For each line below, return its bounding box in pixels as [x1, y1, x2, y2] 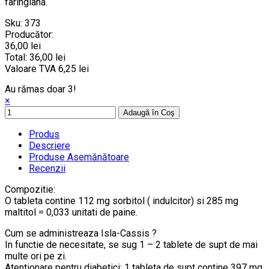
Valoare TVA [5, 62, 58, 74]
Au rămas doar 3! [5, 83, 76, 95]
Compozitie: [5, 183, 55, 195]
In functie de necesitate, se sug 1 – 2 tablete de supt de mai [5, 238, 258, 250]
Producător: [5, 28, 53, 40]
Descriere [29, 139, 70, 151]
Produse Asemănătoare [29, 151, 129, 163]
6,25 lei [58, 62, 89, 74]
